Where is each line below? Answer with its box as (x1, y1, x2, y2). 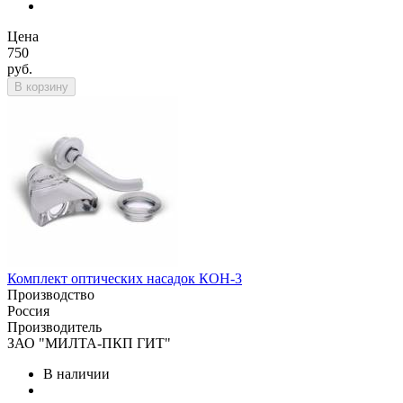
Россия (7, 303, 49, 318)
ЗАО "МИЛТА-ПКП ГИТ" (7, 336, 171, 351)
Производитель (7, 319, 102, 335)
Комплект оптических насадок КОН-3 (7, 271, 242, 286)
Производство (7, 287, 94, 302)
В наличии (43, 366, 110, 381)
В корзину (14, 80, 68, 94)
